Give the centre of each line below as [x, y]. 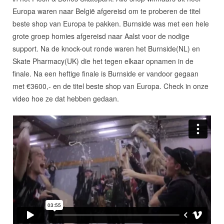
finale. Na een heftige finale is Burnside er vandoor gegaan [105, 73]
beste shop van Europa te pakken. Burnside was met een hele [111, 23]
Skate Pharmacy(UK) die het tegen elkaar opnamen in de [103, 61]
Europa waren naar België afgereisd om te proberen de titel [106, 11]
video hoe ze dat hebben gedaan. [66, 98]
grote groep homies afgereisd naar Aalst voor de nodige [101, 36]
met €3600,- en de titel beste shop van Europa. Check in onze [110, 86]
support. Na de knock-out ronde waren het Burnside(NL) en [106, 48]
